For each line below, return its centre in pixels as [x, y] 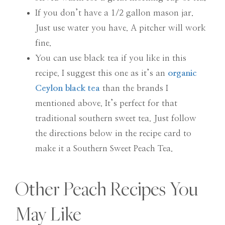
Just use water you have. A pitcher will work [121, 28]
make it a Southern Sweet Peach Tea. [104, 149]
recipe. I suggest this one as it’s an [101, 73]
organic [182, 73]
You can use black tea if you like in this [111, 58]
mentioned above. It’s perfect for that [106, 103]
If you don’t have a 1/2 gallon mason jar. [114, 13]
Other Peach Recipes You [106, 189]
